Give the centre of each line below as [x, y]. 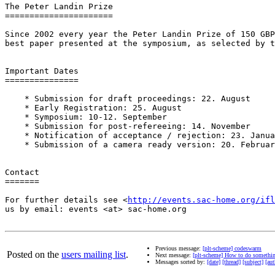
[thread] [231, 262]
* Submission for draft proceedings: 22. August [128, 99]
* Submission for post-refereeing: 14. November [128, 126]
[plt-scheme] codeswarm [232, 249]
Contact [22, 172]
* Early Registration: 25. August [93, 108]
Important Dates [42, 71]
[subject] [253, 262]
